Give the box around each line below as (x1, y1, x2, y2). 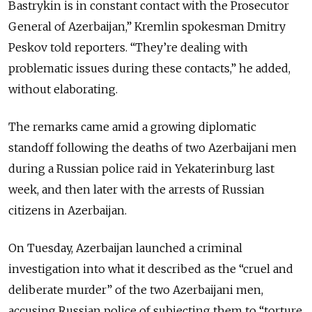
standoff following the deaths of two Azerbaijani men (8, 141, 297, 155)
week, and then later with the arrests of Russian (8, 182, 265, 197)
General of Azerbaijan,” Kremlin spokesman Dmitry (8, 19, 286, 34)
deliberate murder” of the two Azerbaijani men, (8, 283, 263, 297)
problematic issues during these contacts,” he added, (8, 61, 290, 76)
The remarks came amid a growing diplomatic (8, 120, 256, 134)
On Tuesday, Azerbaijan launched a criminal (8, 241, 242, 256)
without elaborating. (8, 82, 118, 97)
